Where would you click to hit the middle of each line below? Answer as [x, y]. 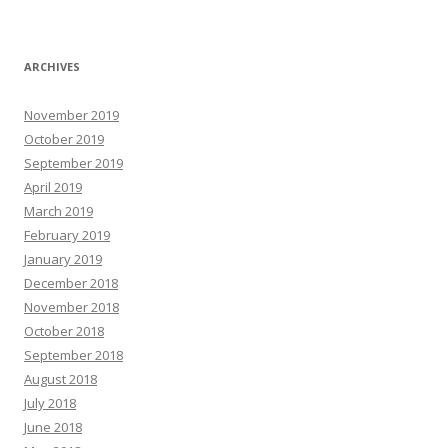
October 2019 [64, 139]
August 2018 [60, 379]
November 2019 [71, 115]
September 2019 [73, 163]
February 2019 [67, 235]
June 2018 [53, 427]
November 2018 [71, 307]
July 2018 [50, 403]
